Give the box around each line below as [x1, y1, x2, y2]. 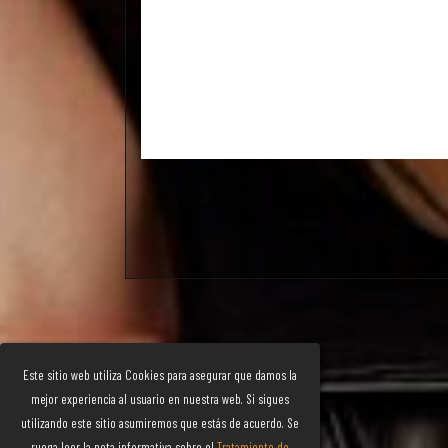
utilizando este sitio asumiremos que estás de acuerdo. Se [21, 415, 299, 431]
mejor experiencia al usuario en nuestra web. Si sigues [31, 391, 289, 407]
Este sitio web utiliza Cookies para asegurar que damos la [23, 367, 297, 383]
